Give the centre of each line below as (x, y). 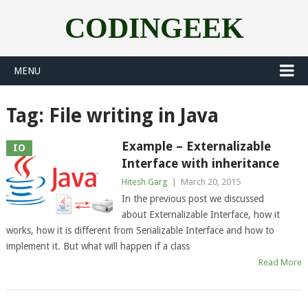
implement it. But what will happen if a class (98, 246)
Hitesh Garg (144, 182)
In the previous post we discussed (192, 199)
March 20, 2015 (210, 182)
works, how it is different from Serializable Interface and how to (140, 230)
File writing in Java (133, 116)
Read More (280, 262)
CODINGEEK (154, 28)
